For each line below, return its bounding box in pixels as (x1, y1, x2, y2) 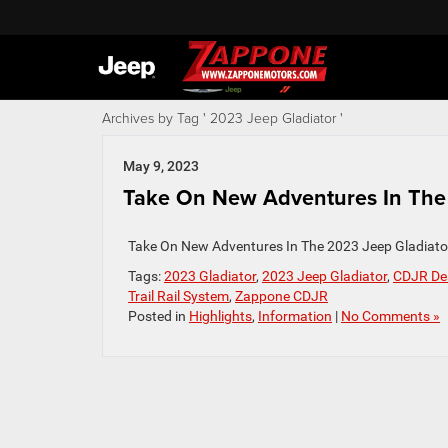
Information (258, 308, 332, 324)
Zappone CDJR (235, 288, 328, 304)
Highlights (189, 308, 252, 324)
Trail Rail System (128, 288, 229, 304)
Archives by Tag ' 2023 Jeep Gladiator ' (102, 108, 343, 127)
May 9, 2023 (123, 158, 199, 174)
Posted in (128, 308, 189, 324)
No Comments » (341, 308, 440, 324)
